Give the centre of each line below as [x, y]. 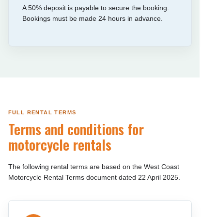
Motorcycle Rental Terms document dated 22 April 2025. [94, 177]
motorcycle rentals [60, 145]
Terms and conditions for [76, 129]
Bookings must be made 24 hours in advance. [92, 18]
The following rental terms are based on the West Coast [93, 167]
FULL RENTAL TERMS [42, 112]
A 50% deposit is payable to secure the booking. [95, 8]
